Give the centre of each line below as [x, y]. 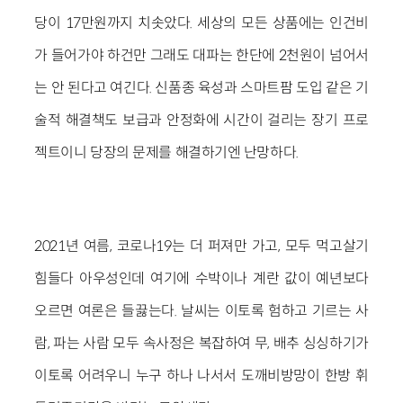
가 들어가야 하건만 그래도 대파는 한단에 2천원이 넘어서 [201, 55]
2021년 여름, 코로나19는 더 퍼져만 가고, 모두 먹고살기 [201, 246]
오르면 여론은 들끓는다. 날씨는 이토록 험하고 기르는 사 [201, 310]
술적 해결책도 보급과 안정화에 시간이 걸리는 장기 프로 [201, 120]
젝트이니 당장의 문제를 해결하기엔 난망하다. [166, 152]
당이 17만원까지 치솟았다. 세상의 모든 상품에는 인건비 [201, 22]
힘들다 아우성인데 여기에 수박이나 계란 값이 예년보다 [201, 278]
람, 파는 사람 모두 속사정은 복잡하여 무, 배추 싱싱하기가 [201, 343]
